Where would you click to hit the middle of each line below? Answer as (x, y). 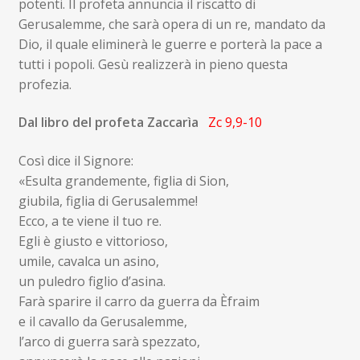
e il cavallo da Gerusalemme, (102, 321)
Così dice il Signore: (76, 160)
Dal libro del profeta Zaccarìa (111, 123)
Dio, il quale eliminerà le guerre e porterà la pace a (170, 44)
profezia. (45, 84)
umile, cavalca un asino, (88, 261)
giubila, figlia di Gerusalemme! (108, 200)
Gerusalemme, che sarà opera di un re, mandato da (172, 24)
